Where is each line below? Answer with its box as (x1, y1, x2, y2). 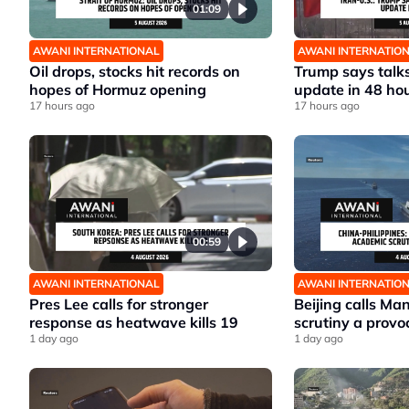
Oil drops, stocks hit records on (29, 61, 240, 80)
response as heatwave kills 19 (29, 313, 238, 332)
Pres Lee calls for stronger (29, 295, 208, 314)
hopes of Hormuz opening (29, 79, 206, 99)
